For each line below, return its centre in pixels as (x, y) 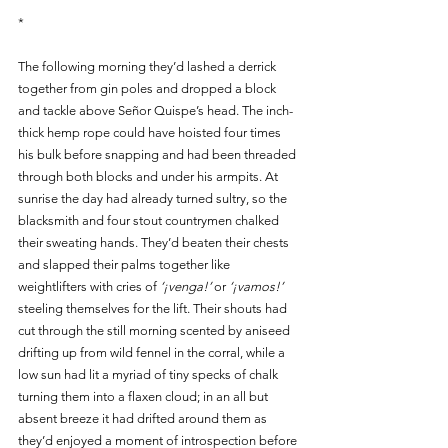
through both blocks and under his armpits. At (149, 176)
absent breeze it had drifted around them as (144, 418)
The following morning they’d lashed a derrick (148, 66)
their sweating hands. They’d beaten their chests (155, 242)
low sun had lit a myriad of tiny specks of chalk (149, 374)
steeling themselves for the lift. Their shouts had (154, 308)
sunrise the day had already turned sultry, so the (154, 198)
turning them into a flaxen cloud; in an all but (144, 396)
